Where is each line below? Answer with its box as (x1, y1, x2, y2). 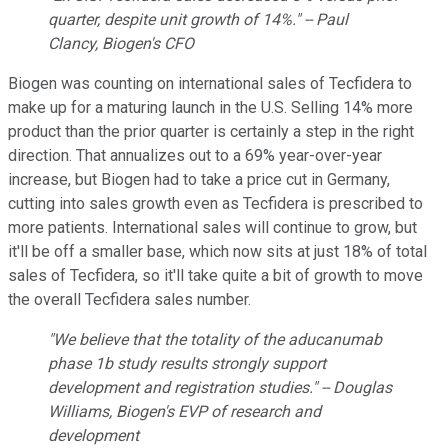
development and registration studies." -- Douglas (48, 377, 392, 397)
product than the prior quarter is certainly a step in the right (8, 121, 414, 141)
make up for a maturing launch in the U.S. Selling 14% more (8, 97, 413, 117)
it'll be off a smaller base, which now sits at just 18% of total (8, 241, 427, 261)
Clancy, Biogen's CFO (48, 33, 194, 53)
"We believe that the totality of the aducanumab (48, 329, 382, 349)
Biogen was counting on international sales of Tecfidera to (8, 73, 412, 93)
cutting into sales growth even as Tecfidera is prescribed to (8, 193, 423, 213)
